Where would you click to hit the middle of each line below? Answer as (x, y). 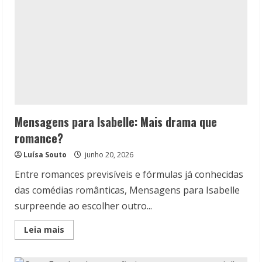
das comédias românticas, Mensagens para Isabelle (127, 190)
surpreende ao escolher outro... (83, 206)
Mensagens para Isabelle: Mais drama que (116, 122)
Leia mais (44, 230)
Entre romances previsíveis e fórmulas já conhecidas (129, 175)
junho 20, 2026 (108, 155)
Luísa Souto (45, 155)
